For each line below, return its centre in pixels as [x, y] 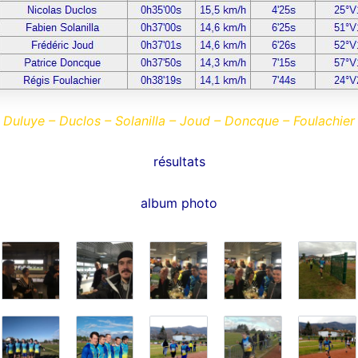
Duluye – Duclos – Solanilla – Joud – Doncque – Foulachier [179, 120]
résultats [179, 162]
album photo [179, 203]
